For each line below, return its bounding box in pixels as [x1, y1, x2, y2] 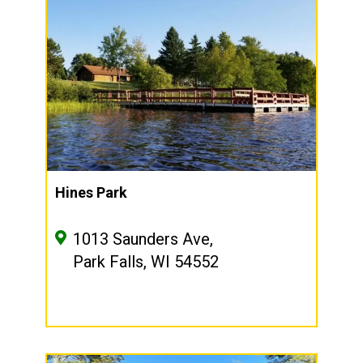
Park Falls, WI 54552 [73, 252, 219, 272]
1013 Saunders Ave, [73, 229, 213, 250]
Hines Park [55, 184, 127, 202]
